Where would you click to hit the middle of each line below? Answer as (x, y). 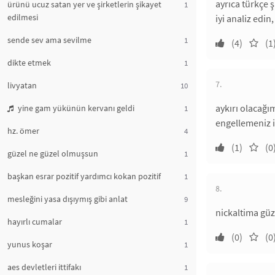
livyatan (22, 85)
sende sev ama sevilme (49, 40)
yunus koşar (30, 244)
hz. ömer (23, 131)
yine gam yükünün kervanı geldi (75, 108)
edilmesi (23, 17)
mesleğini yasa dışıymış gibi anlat (68, 199)
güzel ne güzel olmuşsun (53, 153)
